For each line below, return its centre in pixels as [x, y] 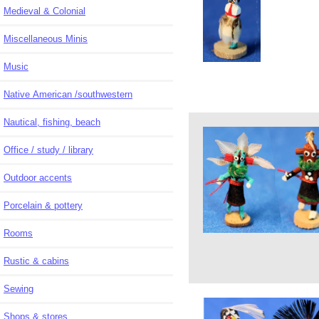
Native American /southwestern [68, 94]
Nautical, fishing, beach [52, 122]
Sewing [19, 288]
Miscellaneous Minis [46, 38]
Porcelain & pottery [43, 205]
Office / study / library [48, 150]
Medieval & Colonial [45, 11]
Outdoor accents [38, 177]
